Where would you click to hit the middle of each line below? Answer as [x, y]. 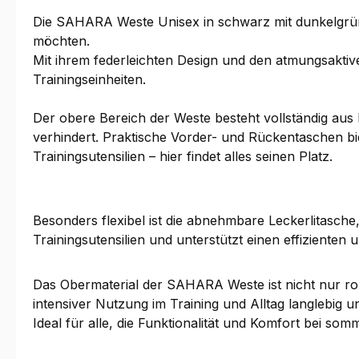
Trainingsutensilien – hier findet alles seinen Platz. [185, 157]
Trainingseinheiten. [91, 80]
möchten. [63, 41]
